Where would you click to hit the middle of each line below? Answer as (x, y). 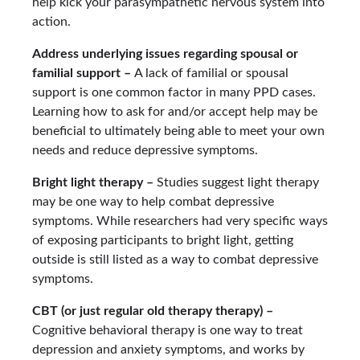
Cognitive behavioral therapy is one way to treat (168, 330)
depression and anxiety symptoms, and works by (168, 349)
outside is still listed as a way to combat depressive (175, 259)
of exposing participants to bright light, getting (163, 240)
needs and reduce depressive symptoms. (145, 150)
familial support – (83, 73)
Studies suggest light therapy (236, 182)
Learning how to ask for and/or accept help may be (175, 111)
